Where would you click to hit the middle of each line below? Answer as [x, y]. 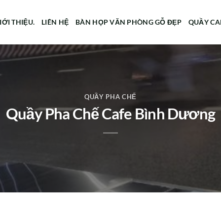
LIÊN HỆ [55, 22]
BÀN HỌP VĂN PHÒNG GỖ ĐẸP [129, 22]
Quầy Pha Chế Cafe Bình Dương [110, 113]
